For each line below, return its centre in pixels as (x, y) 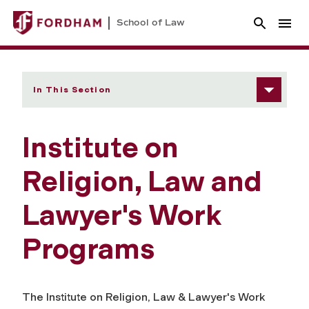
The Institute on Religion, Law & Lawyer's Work (143, 297)
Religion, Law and (142, 182)
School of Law (151, 22)
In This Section (72, 90)
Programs (88, 249)
